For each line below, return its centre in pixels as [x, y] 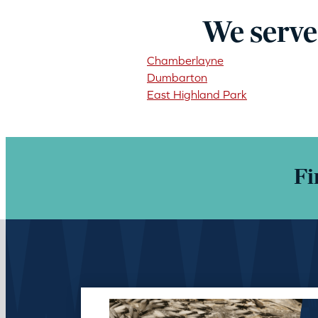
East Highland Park [197, 94]
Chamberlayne [185, 60]
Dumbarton [177, 77]
